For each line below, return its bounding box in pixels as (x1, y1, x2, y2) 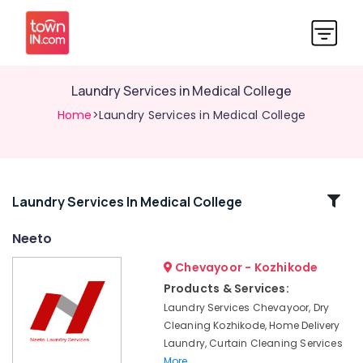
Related (26, 190, 84, 211)
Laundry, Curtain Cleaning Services (163, 336, 343, 350)
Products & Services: (163, 280, 289, 297)
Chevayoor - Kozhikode (172, 259, 318, 275)
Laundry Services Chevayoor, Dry (163, 301, 330, 314)
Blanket (12, 261, 50, 275)
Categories (13, 210, 97, 230)
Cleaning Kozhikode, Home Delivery (163, 318, 340, 332)
